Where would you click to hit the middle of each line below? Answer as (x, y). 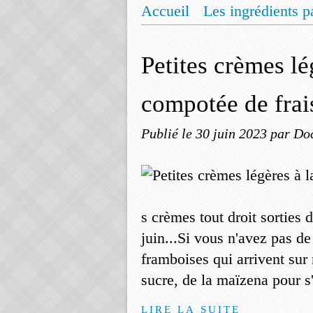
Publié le (168, 133)
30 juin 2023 (233, 133)
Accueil (165, 11)
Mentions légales (208, 37)
